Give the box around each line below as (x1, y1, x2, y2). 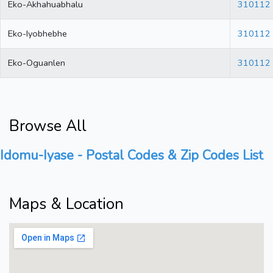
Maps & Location (9, 194, 124, 215)
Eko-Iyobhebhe (8, 27, 67, 40)
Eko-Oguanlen (8, 57, 65, 69)
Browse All (9, 116, 87, 137)
